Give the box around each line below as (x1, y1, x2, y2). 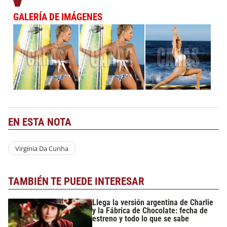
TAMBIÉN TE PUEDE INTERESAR (8, 175, 144, 188)
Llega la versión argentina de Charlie (92, 197, 214, 207)
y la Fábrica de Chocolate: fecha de (92, 205, 208, 215)
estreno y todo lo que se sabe (92, 213, 190, 223)
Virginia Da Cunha (15, 143, 68, 153)
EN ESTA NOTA (8, 116, 71, 129)
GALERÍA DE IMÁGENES (13, 11, 102, 23)
